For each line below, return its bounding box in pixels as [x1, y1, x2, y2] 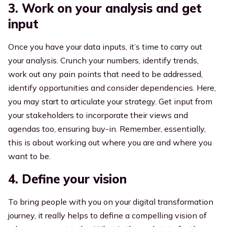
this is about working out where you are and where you [8, 137, 212, 147]
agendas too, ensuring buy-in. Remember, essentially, [8, 124, 206, 134]
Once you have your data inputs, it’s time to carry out [8, 42, 202, 52]
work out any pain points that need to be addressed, [8, 69, 203, 79]
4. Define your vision [8, 171, 127, 186]
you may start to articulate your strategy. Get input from [8, 96, 212, 106]
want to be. [8, 151, 51, 161]
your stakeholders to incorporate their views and [8, 110, 188, 120]
